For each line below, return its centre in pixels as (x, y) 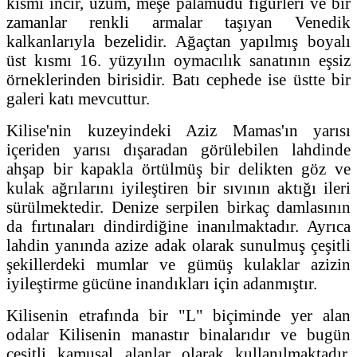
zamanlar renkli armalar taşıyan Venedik (178, 22)
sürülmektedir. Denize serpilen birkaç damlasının (178, 206)
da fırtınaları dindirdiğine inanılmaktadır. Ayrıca (178, 226)
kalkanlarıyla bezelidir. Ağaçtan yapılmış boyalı (178, 41)
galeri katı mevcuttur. (78, 98)
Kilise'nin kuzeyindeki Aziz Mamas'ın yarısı (178, 130)
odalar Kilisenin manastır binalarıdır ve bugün (178, 334)
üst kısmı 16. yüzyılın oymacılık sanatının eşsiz (178, 60)
